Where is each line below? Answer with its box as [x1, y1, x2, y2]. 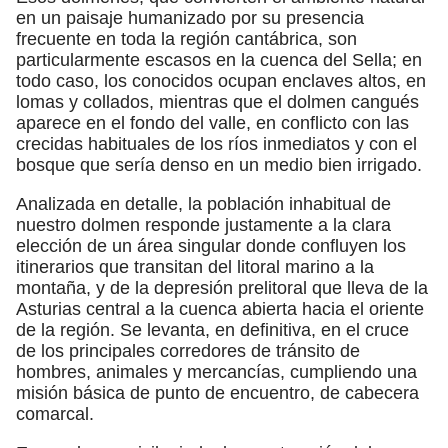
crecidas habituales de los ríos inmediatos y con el [16, 133, 417, 154]
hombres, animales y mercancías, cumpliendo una [16, 361, 417, 382]
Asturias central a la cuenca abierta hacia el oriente [16, 298, 424, 319]
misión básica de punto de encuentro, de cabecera [16, 382, 419, 403]
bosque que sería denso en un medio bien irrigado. [16, 154, 422, 175]
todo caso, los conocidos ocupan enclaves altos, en [16, 70, 426, 91]
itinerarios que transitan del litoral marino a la [16, 256, 374, 277]
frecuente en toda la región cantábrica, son [16, 28, 357, 49]
